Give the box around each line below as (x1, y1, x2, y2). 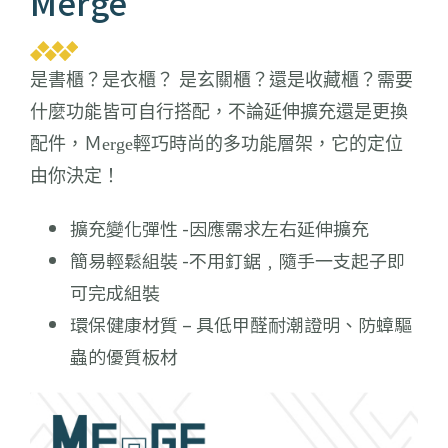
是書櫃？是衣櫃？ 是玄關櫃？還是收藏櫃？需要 (30, 70, 413, 91)
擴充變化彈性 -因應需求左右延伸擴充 (70, 215, 369, 242)
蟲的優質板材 (70, 343, 178, 370)
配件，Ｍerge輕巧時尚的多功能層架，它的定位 (30, 134, 403, 155)
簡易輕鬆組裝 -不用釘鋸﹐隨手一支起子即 (70, 247, 405, 274)
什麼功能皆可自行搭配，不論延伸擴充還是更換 (30, 102, 408, 123)
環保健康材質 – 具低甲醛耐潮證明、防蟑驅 (70, 311, 412, 338)
